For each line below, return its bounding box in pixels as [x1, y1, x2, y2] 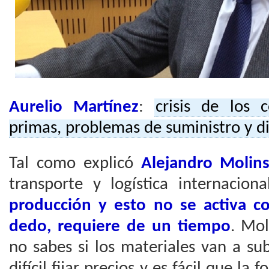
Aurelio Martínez [9, 98, 139, 116]
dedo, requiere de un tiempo [9, 218, 231, 235]
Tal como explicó [9, 155, 141, 172]
